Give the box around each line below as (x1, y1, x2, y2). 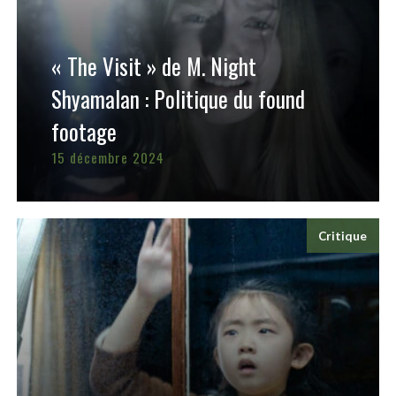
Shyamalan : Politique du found (50, 81, 305, 115)
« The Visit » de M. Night (50, 49, 256, 82)
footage (50, 114, 117, 148)
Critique (318, 228, 368, 243)
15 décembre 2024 (50, 147, 164, 167)
